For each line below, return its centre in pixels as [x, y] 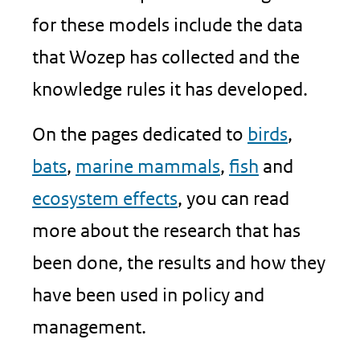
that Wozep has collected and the [166, 57]
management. [89, 327]
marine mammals [148, 166]
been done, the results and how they [179, 262]
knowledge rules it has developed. [170, 89]
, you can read [233, 198]
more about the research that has [166, 230]
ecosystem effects [105, 198]
